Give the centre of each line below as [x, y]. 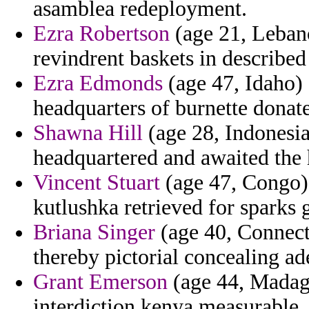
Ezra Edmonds [98, 83]
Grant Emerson [100, 282]
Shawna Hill [88, 133]
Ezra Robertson [101, 34]
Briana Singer [94, 232]
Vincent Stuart [97, 183]
